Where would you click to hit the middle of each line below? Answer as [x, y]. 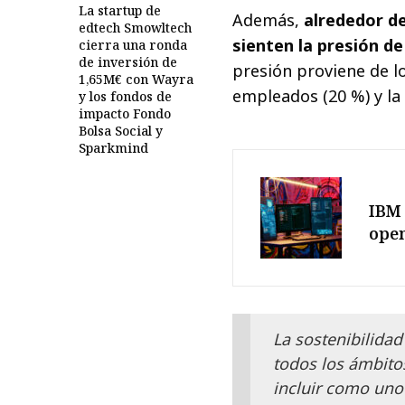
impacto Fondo [125, 114]
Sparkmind [113, 148]
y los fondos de [125, 97]
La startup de [120, 11]
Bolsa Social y [121, 131]
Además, [268, 20]
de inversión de [128, 62]
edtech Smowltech [135, 28]
